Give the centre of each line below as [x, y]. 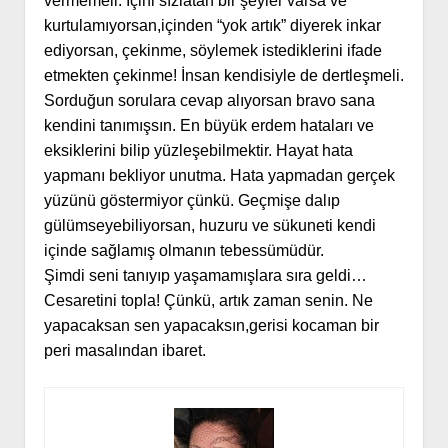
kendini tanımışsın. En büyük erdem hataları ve [208, 126]
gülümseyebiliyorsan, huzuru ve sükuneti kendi [209, 226]
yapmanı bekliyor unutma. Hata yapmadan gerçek [219, 176]
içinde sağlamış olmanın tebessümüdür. [183, 251]
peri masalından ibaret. [124, 351]
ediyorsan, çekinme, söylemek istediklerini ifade [212, 51]
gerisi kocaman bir [313, 326]
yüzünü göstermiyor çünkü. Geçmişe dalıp [191, 201]
